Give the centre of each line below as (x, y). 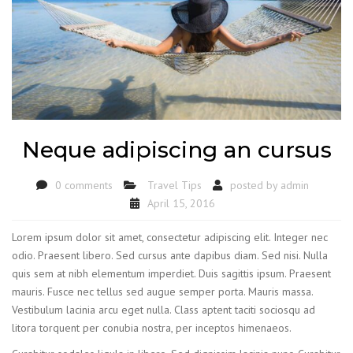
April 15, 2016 (181, 204)
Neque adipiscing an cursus (176, 150)
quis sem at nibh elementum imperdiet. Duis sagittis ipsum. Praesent (171, 273)
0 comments (84, 186)
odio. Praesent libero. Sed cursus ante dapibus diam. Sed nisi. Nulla (170, 255)
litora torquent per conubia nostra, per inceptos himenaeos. (152, 327)
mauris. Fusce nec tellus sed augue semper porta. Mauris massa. (162, 291)
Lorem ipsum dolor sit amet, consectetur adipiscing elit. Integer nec (170, 237)
